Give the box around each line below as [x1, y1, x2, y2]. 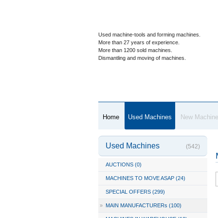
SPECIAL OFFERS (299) [105, 189, 165, 195]
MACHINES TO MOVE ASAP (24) [105, 175, 185, 181]
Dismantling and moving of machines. [98, 55, 186, 61]
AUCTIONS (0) [105, 162, 142, 167]
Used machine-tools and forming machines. [98, 32, 200, 37]
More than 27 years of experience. [98, 39, 180, 45]
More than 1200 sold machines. [98, 47, 172, 53]
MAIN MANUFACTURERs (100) [105, 202, 182, 208]
